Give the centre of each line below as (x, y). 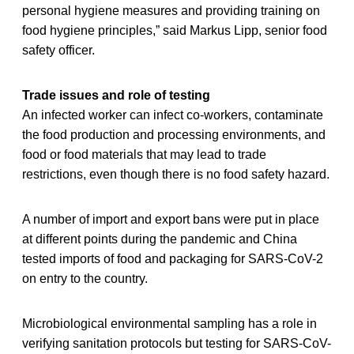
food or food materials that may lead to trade (144, 154)
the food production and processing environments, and (174, 134)
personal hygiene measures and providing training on (171, 10)
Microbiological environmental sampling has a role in (169, 323)
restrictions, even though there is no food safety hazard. (176, 174)
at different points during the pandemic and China (160, 239)
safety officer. (58, 50)
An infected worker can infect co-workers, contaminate (173, 115)
